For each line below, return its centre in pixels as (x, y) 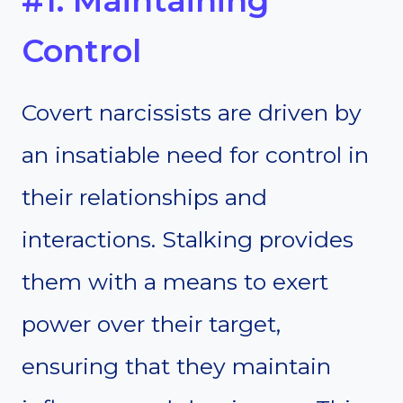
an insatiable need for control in (195, 155)
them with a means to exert (175, 282)
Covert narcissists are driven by (192, 113)
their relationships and (144, 197)
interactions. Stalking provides (188, 240)
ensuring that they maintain (176, 367)
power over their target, (151, 324)
